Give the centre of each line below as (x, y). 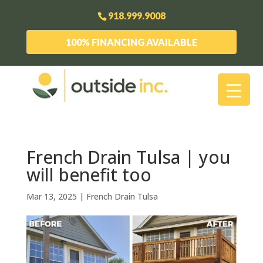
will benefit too (89, 174)
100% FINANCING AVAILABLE (131, 42)
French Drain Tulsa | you (128, 157)
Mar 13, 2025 (51, 196)
